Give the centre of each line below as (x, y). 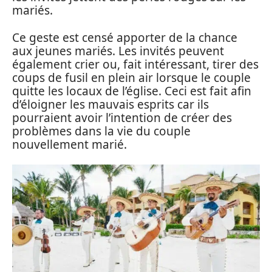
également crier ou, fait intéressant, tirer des (135, 64)
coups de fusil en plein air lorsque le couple (131, 77)
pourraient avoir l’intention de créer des (122, 117)
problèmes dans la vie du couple (101, 131)
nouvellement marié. (70, 144)
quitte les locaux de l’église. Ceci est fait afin (132, 91)
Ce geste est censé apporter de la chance (125, 37)
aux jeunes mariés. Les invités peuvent (118, 51)
